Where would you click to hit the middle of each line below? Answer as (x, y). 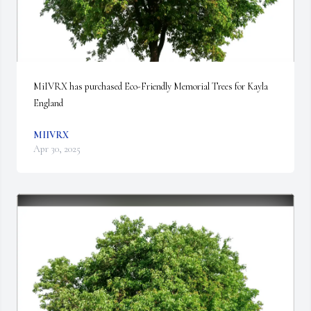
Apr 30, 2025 (57, 149)
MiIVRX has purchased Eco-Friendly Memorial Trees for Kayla (151, 86)
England (48, 103)
